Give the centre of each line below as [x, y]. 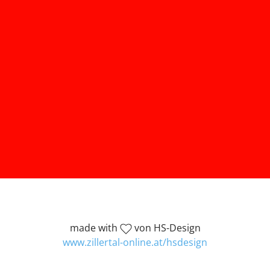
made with [95, 228]
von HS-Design [166, 228]
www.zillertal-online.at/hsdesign [135, 242]
